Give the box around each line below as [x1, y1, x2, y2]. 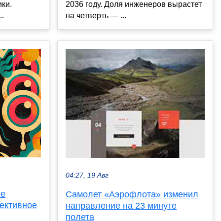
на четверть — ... [66, 11, 126, 20]
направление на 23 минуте [66, 201, 177, 211]
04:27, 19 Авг [66, 172, 109, 180]
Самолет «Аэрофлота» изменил [66, 189, 198, 200]
